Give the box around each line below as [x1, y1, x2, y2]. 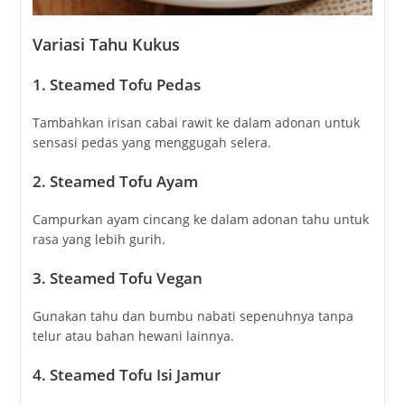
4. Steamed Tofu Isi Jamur [32, 364, 221, 386]
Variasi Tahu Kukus [32, 33, 180, 56]
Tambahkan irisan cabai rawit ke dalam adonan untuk [32, 114, 360, 132]
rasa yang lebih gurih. [32, 231, 165, 249]
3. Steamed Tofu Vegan [32, 268, 202, 289]
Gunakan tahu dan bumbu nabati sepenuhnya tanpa [32, 307, 353, 325]
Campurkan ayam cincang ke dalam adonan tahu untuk [32, 211, 369, 229]
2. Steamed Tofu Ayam [32, 171, 198, 193]
